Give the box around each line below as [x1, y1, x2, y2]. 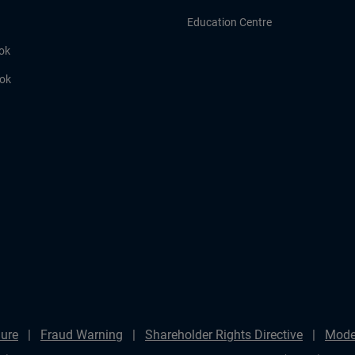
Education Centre [187, 16, 272, 29]
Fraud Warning [40, 327, 123, 342]
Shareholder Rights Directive [145, 327, 303, 342]
